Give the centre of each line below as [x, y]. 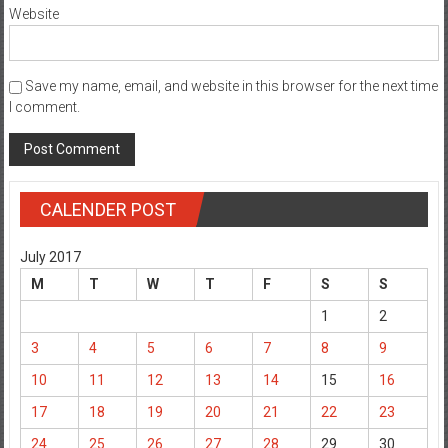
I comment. [44, 128]
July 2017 [50, 278]
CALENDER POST [107, 231]
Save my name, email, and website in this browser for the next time [231, 107]
